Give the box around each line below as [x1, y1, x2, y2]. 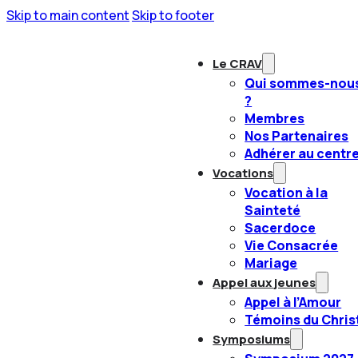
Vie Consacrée [245, 237, 339, 254]
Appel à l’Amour [245, 293, 342, 311]
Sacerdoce [245, 219, 316, 237]
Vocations [213, 165, 274, 181]
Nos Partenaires [245, 127, 349, 145]
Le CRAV [213, 55, 263, 72]
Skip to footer [132, 6, 214, 24]
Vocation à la [245, 184, 328, 201]
